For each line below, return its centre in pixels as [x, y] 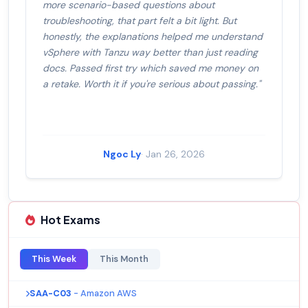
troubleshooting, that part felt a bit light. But [140, 21]
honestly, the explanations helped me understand [153, 37]
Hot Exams [70, 220]
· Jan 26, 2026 [173, 154]
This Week [54, 259]
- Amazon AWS [105, 294]
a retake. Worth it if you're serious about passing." [152, 84]
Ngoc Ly [122, 154]
